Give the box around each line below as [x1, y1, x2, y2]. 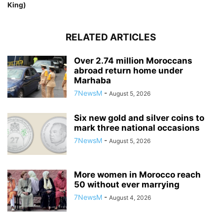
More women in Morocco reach [74, 169, 201, 180]
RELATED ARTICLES [65, 31, 156, 43]
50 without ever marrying [74, 179, 180, 189]
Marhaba [74, 75, 111, 85]
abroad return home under [74, 65, 183, 75]
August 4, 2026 [109, 193, 151, 201]
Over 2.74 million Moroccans [74, 55, 192, 66]
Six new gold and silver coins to [74, 112, 204, 123]
